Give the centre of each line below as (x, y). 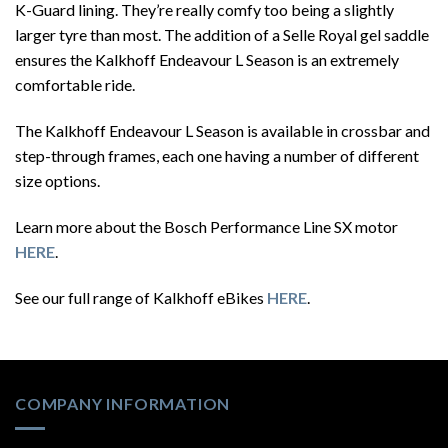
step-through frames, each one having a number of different (217, 156)
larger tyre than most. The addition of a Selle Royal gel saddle (222, 35)
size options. (57, 181)
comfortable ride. (75, 85)
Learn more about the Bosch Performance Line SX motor (206, 226)
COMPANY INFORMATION (123, 404)
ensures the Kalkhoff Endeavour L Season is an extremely (207, 60)
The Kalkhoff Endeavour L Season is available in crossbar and (222, 131)
